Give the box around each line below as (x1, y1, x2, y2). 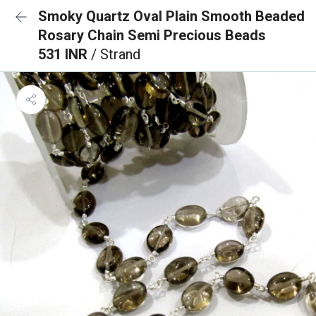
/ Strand (91, 46, 140, 63)
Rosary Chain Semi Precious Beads (38, 27, 266, 44)
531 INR (38, 46, 91, 63)
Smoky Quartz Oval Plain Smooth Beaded (38, 8, 305, 25)
